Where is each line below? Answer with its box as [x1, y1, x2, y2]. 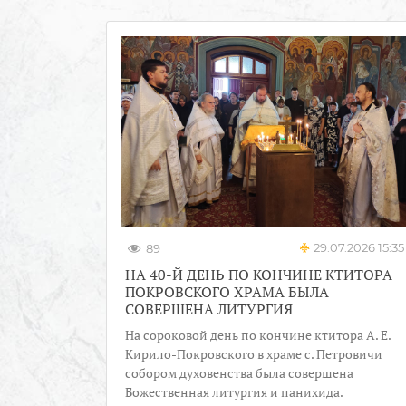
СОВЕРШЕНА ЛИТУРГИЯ [125, 298, 293, 319]
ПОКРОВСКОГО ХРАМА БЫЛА [125, 281, 329, 302]
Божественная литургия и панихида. [125, 382, 343, 401]
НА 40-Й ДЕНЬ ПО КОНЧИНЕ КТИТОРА [125, 264, 392, 285]
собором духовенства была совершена [125, 363, 353, 382]
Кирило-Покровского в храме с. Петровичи [125, 344, 382, 362]
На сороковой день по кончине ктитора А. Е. [125, 325, 391, 343]
